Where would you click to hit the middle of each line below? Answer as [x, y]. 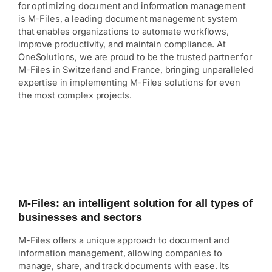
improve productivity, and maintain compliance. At [122, 45]
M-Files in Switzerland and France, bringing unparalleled [136, 70]
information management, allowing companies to [120, 253]
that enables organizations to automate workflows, [124, 32]
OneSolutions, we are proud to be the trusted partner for [135, 57]
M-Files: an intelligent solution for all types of [136, 204]
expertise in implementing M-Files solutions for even [129, 83]
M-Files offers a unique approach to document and [124, 241]
